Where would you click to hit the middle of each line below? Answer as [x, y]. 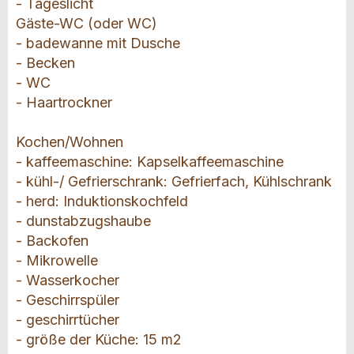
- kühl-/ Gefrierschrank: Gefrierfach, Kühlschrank [174, 182]
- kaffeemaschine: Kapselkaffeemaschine [150, 162]
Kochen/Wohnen [70, 142]
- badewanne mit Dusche [98, 43]
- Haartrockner [64, 103]
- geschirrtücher [68, 320]
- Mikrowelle [57, 261]
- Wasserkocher [68, 281]
